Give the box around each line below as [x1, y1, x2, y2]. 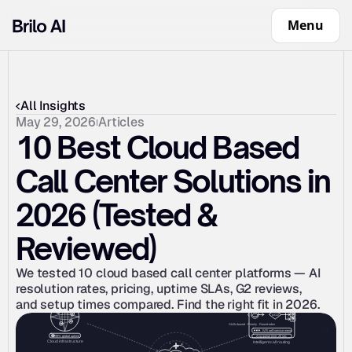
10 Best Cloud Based [16, 129, 299, 166]
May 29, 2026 [16, 115, 97, 130]
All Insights [20, 97, 86, 114]
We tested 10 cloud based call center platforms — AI [16, 265, 321, 281]
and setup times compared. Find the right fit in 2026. [16, 296, 320, 313]
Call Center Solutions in [16, 163, 331, 200]
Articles [98, 115, 145, 130]
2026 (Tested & [16, 196, 218, 233]
